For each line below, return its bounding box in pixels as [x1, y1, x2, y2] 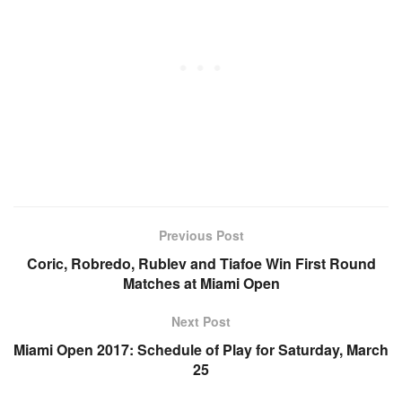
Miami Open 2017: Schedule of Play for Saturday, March [13, 338, 389, 360]
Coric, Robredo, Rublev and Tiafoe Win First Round [26, 252, 376, 274]
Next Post [171, 311, 231, 330]
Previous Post [158, 225, 244, 244]
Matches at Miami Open [122, 272, 280, 293]
